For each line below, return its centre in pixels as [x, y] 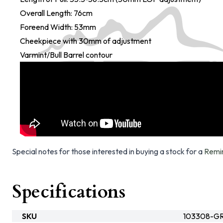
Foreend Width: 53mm [58, 27]
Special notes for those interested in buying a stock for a [108, 151]
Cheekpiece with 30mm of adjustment [86, 41]
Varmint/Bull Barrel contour [66, 55]
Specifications [69, 192]
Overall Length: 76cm [56, 13]
